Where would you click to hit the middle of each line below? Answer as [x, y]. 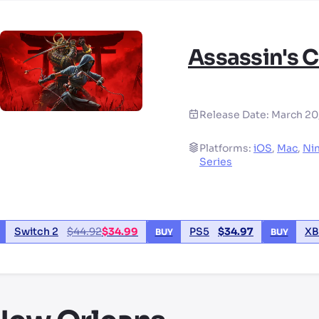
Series [216, 162]
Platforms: [226, 148]
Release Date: [235, 115]
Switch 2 [36, 232]
